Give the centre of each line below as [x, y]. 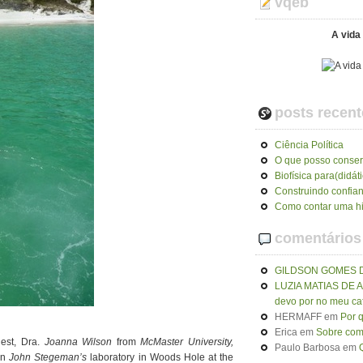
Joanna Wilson [78, 342]
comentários [318, 238]
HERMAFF [298, 317]
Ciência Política [309, 145]
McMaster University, [187, 342]
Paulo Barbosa [307, 348]
